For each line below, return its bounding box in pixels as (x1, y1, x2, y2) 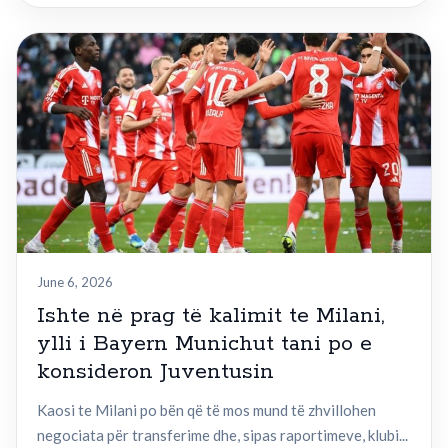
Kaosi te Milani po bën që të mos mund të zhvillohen (37, 401, 376, 420)
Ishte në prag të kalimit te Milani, (37, 302, 385, 331)
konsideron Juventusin (37, 358, 274, 387)
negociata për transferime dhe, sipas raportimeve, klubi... (37, 426, 408, 445)
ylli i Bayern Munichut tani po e (37, 330, 372, 359)
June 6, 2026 (37, 274, 113, 291)
